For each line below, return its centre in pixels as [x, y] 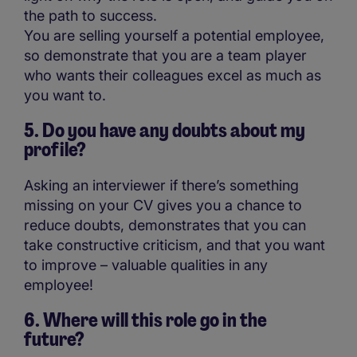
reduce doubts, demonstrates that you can [165, 225]
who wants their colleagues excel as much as [173, 75]
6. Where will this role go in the [145, 320]
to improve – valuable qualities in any [146, 265]
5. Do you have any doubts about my [165, 130]
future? [57, 339]
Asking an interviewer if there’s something [161, 185]
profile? [57, 149]
